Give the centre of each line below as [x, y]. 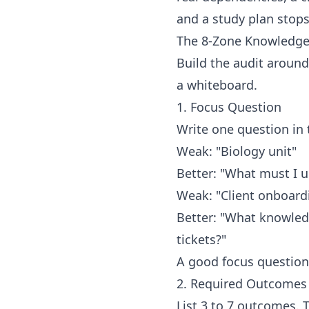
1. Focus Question [229, 107]
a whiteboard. [217, 85]
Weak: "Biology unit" [237, 151]
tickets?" [201, 239]
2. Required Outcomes [242, 283]
